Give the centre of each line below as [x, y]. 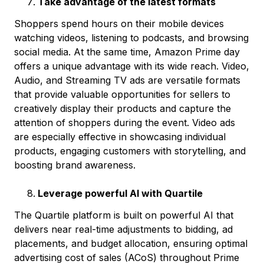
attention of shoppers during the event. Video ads [125, 122]
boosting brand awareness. [76, 165]
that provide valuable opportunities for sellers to [122, 94]
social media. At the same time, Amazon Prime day [127, 52]
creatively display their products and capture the [123, 108]
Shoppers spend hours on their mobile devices [119, 23]
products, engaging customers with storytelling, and [130, 151]
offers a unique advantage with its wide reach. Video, [132, 66]
